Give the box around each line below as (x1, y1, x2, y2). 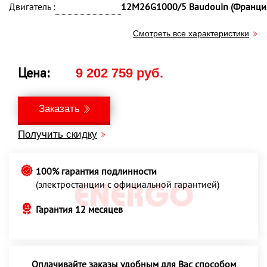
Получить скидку (18, 129, 97, 140)
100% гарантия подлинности (36, 165, 157, 177)
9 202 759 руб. (76, 66, 163, 80)
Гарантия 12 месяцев (36, 203, 123, 215)
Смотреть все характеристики (133, 29, 249, 38)
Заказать (39, 103, 80, 114)
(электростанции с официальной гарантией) (36, 178, 219, 190)
